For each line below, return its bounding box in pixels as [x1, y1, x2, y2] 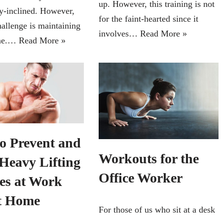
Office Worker [98, 170, 183, 185]
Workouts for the [98, 150, 199, 166]
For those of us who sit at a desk [98, 204, 215, 215]
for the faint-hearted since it [98, 13, 198, 24]
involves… [98, 28, 140, 38]
